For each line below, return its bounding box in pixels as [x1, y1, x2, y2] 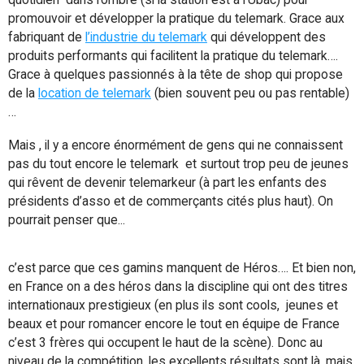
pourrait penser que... [8, 212, 128, 227]
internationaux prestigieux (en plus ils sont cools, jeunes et [8, 297, 338, 313]
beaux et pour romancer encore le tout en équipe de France [8, 316, 340, 331]
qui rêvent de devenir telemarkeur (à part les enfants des [8, 175, 327, 190]
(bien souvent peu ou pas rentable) [151, 85, 349, 101]
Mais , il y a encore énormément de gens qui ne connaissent [8, 137, 343, 153]
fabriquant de [8, 29, 85, 45]
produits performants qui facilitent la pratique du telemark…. [8, 48, 338, 63]
